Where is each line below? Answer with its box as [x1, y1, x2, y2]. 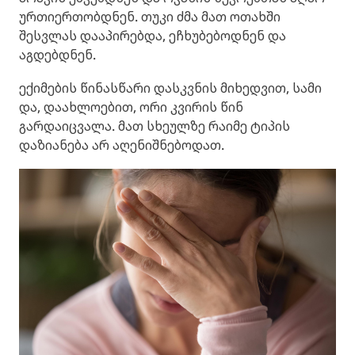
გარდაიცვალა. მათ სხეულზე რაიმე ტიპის [19, 117, 290, 135]
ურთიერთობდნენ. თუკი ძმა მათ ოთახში [19, 8, 281, 25]
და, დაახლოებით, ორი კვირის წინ [19, 98, 243, 116]
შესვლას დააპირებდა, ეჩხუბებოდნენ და [19, 27, 286, 44]
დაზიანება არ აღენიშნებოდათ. [19, 136, 224, 154]
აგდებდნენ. [19, 46, 96, 63]
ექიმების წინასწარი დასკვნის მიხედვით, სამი [19, 79, 322, 97]
